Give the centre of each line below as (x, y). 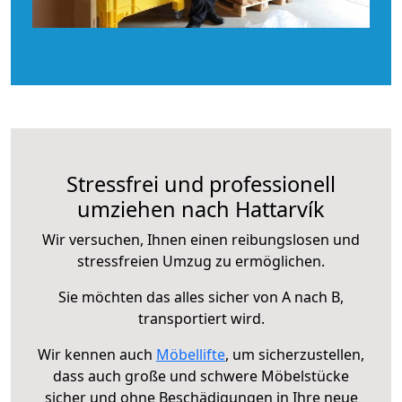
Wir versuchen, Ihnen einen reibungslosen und (201, 239)
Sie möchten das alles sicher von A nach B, (201, 297)
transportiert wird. (201, 318)
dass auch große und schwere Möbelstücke (201, 376)
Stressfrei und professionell (201, 184)
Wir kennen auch (97, 354)
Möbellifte (191, 354)
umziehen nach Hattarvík (201, 209)
